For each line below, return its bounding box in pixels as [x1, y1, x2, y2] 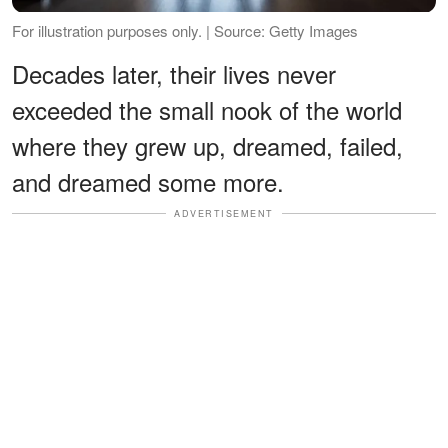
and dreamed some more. [12, 163, 284, 199]
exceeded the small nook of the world [12, 91, 402, 127]
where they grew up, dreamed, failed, [12, 127, 403, 163]
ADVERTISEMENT [174, 206, 274, 220]
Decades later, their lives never [12, 55, 336, 91]
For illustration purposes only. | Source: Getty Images [12, 19, 358, 41]
